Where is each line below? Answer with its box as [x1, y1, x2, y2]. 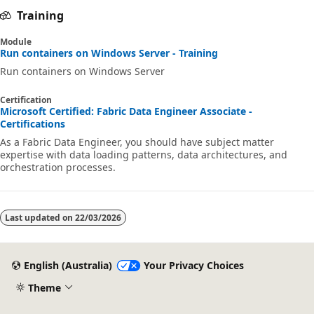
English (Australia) [23, 259, 112, 273]
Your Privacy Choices [143, 259, 244, 273]
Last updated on [5, 212, 75, 224]
